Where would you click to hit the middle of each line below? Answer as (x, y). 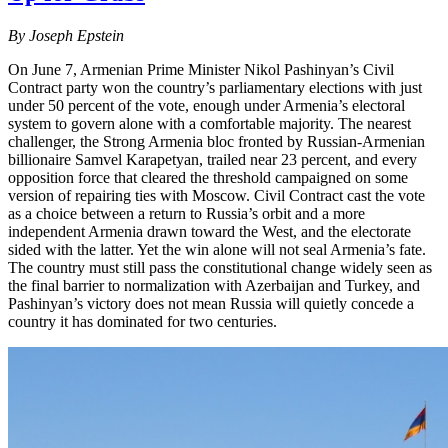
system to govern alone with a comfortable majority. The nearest (209, 124)
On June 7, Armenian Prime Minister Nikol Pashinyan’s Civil (201, 70)
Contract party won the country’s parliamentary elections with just (215, 88)
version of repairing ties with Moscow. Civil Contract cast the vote (216, 196)
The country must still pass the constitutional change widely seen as (220, 268)
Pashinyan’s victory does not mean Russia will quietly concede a (211, 304)
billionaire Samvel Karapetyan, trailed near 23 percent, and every (212, 160)
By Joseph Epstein (66, 36)
